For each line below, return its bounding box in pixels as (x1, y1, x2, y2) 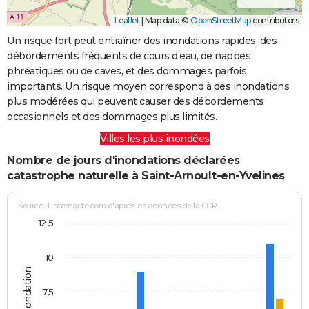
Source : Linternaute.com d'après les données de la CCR (18, 201, 217, 211)
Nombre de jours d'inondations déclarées (7, 153, 240, 167)
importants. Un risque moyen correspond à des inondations (7, 79, 289, 92)
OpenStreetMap (190, 14, 251, 26)
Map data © (143, 14, 190, 26)
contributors (250, 14, 299, 26)
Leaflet (114, 14, 139, 26)
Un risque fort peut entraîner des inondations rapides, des (7, 34, 277, 47)
